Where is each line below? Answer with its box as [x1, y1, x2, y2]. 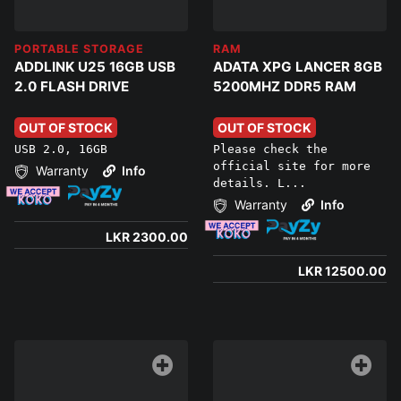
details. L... [213, 176, 306, 191]
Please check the [213, 142, 328, 157]
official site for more [213, 159, 371, 174]
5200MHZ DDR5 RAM [213, 77, 356, 95]
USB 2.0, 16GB [14, 142, 107, 157]
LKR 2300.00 [106, 229, 188, 245]
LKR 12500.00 [298, 263, 387, 279]
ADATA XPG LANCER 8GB [213, 57, 382, 75]
